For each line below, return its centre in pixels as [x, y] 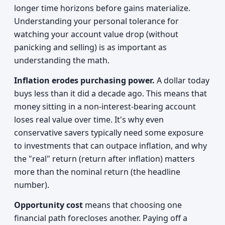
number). [32, 185]
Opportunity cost [48, 205]
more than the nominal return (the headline [97, 172]
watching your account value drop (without [96, 34]
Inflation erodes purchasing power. [84, 80]
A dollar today [182, 80]
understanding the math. [62, 60]
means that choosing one [132, 205]
